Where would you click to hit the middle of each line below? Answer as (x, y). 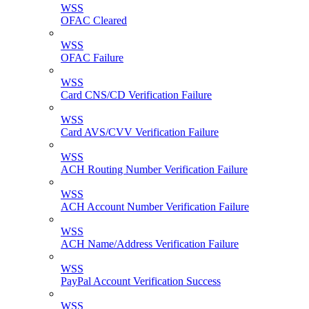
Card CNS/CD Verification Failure (136, 95)
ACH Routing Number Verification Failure (154, 170)
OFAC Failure (92, 58)
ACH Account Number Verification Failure (155, 207)
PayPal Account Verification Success (141, 281)
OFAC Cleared (94, 21)
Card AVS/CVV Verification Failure (140, 132)
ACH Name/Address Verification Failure (150, 244)
